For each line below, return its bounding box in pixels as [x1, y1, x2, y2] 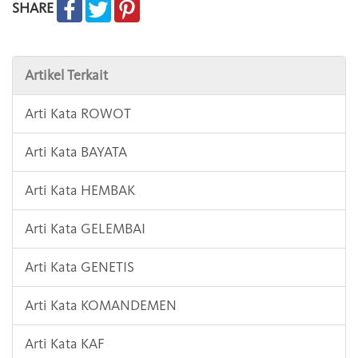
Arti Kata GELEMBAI [25, 220, 145, 238]
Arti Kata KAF [25, 335, 105, 353]
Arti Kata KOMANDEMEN [25, 296, 177, 315]
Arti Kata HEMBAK [25, 181, 135, 200]
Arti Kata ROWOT [25, 105, 131, 123]
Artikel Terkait [25, 66, 108, 85]
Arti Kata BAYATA [25, 143, 127, 161]
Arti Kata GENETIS [25, 258, 134, 276]
